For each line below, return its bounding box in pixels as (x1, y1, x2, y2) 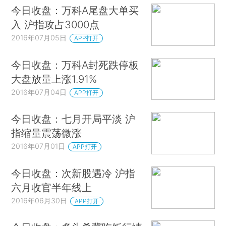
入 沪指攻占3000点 (11, 18, 100, 31)
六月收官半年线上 (11, 181, 92, 194)
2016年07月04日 (11, 87, 67, 96)
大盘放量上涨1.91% (11, 72, 97, 85)
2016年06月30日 (11, 196, 68, 205)
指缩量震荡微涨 (11, 127, 82, 140)
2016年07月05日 (11, 33, 67, 42)
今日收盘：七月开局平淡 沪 (11, 112, 136, 126)
